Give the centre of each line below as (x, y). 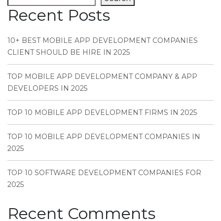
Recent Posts (59, 15)
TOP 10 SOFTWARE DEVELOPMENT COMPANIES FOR (104, 172)
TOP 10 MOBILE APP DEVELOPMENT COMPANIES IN (104, 136)
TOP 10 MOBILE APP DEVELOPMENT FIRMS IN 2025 (102, 112)
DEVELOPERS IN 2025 (47, 88)
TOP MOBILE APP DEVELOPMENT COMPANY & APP (102, 76)
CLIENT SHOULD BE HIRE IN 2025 (69, 52)
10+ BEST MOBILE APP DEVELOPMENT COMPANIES (103, 40)
